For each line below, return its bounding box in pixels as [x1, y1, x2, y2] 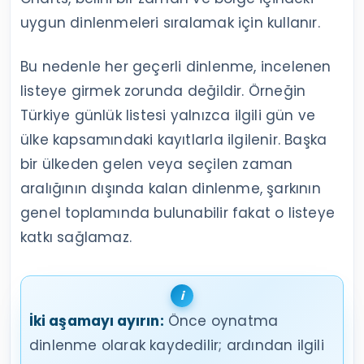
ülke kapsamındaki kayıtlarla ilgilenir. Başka [20, 129, 327, 149]
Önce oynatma [163, 310, 279, 331]
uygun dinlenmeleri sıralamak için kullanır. [20, 12, 320, 32]
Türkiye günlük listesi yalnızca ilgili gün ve [20, 105, 316, 125]
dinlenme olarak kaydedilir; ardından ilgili [29, 335, 324, 355]
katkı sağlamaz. [20, 227, 132, 247]
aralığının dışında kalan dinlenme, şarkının [20, 178, 321, 198]
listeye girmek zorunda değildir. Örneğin [20, 80, 306, 101]
